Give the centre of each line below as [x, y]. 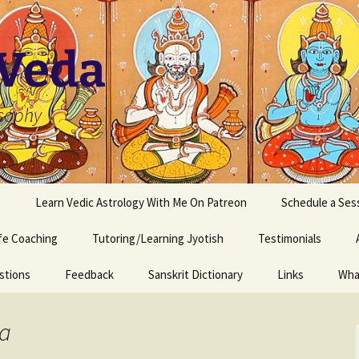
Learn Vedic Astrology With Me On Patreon [141, 202]
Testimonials [290, 238]
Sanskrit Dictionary [196, 274]
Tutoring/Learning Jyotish [158, 238]
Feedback [89, 274]
